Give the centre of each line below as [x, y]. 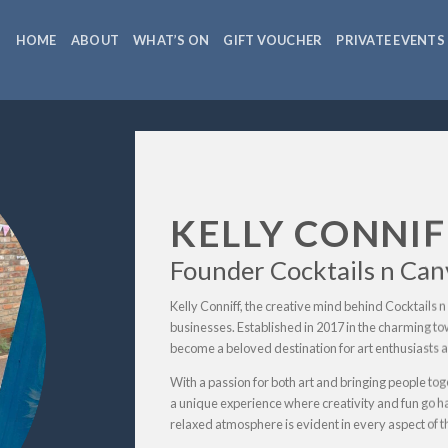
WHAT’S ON [171, 40]
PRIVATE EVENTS [390, 40]
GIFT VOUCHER [273, 40]
